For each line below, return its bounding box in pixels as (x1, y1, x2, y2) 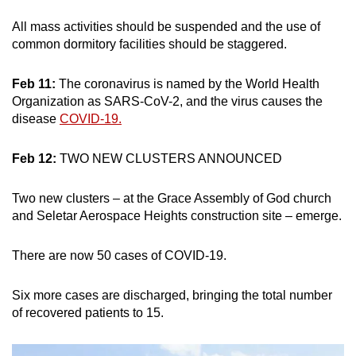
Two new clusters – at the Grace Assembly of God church (12, 191, 331, 205)
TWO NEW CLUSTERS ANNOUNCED (56, 151, 282, 165)
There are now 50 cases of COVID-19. (12, 248, 226, 262)
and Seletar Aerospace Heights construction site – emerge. (12, 208, 342, 222)
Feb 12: (12, 151, 56, 165)
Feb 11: (12, 76, 59, 91)
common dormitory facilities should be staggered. (12, 37, 287, 51)
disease (12, 111, 60, 126)
